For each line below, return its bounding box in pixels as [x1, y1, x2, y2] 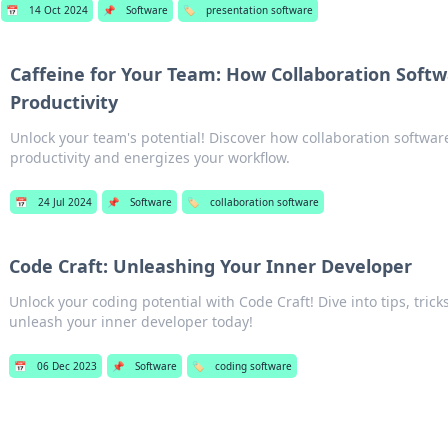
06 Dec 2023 [36, 359, 97, 373]
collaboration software [210, 195, 320, 209]
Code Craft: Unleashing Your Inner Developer [8, 254, 412, 278]
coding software [214, 359, 292, 373]
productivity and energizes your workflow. [10, 148, 291, 167]
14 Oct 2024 [28, 3, 88, 17]
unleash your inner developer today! [8, 312, 253, 331]
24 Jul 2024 [38, 195, 93, 209]
